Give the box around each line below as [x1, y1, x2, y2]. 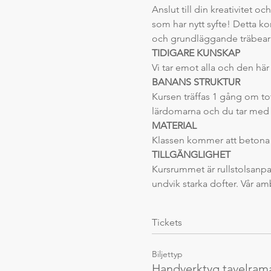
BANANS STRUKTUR [151, 76, 240, 88]
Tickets [151, 216, 182, 228]
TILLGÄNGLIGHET [151, 148, 230, 160]
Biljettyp [151, 248, 183, 260]
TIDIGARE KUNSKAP [151, 47, 240, 59]
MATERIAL [151, 119, 197, 131]
